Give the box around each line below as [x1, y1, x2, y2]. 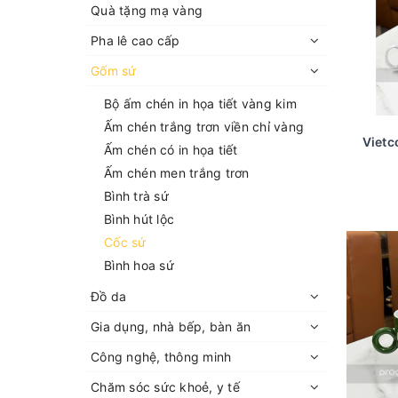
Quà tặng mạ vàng [91, 3, 203, 18]
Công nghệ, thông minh [91, 349, 232, 364]
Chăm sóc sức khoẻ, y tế [91, 379, 240, 394]
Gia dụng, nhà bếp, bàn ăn [91, 319, 251, 334]
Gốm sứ [91, 63, 137, 78]
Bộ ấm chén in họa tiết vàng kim [104, 96, 297, 111]
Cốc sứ [104, 235, 147, 250]
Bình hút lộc [104, 211, 174, 227]
